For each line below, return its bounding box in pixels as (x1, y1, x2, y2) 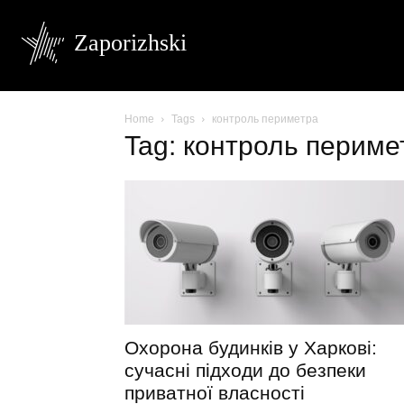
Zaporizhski (74, 30, 187, 56)
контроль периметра (212, 113, 318, 125)
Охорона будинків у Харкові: (124, 337, 377, 358)
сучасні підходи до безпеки (124, 360, 366, 381)
